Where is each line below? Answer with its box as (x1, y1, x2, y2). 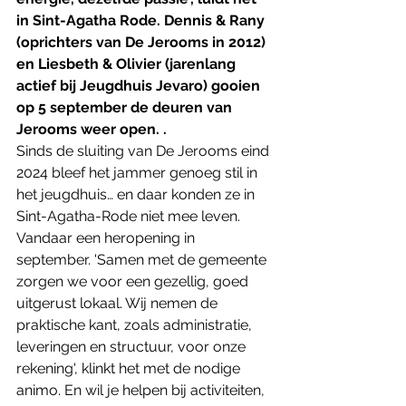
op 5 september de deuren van (16, 98, 236, 116)
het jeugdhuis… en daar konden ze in (16, 185, 258, 203)
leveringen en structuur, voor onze (16, 337, 249, 355)
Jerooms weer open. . (16, 120, 167, 138)
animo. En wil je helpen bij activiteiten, (16, 381, 268, 399)
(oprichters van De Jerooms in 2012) (16, 33, 269, 51)
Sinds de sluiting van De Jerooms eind (16, 141, 273, 159)
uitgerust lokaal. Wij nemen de (16, 294, 221, 312)
